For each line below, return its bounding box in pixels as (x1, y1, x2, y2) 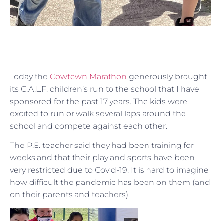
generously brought (127, 72, 207, 81)
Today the (10, 72, 48, 81)
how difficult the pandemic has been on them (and (10, 178, 210, 187)
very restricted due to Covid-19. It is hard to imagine (10, 165, 209, 175)
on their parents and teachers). (10, 190, 130, 200)
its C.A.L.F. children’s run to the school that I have (10, 84, 199, 94)
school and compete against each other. (10, 121, 167, 131)
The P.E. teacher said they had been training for (10, 141, 194, 150)
